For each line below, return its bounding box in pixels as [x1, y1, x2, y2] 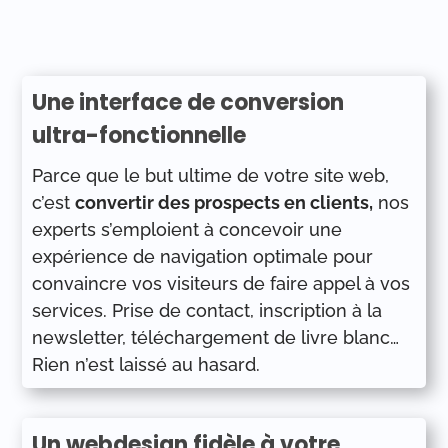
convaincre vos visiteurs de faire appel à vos [32, 273, 411, 294]
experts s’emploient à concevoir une [32, 219, 343, 240]
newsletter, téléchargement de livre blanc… [32, 327, 400, 348]
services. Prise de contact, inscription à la [32, 300, 383, 321]
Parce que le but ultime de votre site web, [32, 165, 390, 186]
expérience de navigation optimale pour [32, 246, 374, 267]
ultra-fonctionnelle [32, 120, 247, 151]
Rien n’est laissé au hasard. [32, 354, 261, 375]
